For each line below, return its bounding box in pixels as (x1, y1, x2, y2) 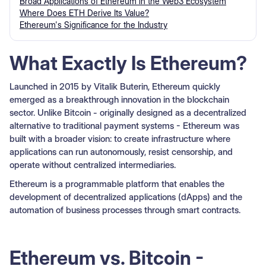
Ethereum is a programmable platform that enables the (9, 178, 224, 189)
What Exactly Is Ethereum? (9, 51, 247, 75)
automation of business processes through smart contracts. (9, 204, 240, 216)
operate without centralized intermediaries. (9, 159, 176, 170)
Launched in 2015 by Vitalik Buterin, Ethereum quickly (9, 80, 220, 92)
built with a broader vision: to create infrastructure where (9, 132, 230, 144)
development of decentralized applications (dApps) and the (9, 191, 242, 202)
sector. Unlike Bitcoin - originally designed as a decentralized (9, 106, 246, 118)
